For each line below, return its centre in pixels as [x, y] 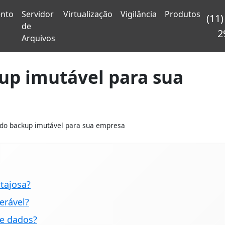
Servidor [37, 14]
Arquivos [38, 38]
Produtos [182, 14]
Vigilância [138, 14]
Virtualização [88, 14]
